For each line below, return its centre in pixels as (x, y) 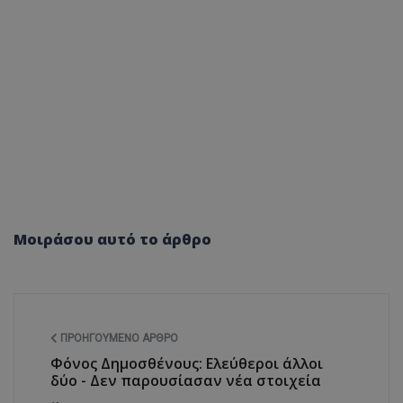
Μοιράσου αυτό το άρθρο (112, 239)
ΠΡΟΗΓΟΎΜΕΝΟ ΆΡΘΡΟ (118, 338)
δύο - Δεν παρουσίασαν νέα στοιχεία (186, 380)
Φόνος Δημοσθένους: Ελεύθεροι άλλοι (187, 363)
